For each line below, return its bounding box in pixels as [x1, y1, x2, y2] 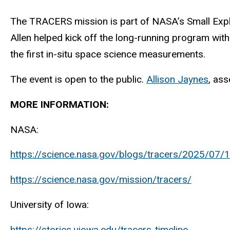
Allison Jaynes [146, 73, 208, 85]
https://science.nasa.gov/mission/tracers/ [10, 174, 191, 186]
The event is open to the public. [10, 73, 144, 85]
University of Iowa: [10, 198, 89, 210]
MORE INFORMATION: [10, 98, 109, 110]
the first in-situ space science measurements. [10, 48, 205, 61]
